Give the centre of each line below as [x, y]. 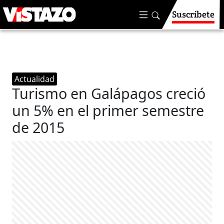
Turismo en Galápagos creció [109, 93]
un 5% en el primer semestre [108, 110]
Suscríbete [193, 14]
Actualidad [35, 79]
